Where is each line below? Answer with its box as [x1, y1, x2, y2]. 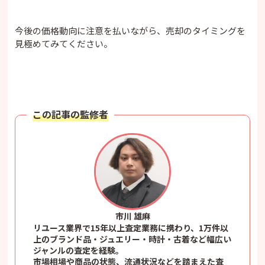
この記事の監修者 [33, 106, 109, 121]
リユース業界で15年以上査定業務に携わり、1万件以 [33, 221, 229, 234]
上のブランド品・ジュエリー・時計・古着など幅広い [33, 232, 232, 245]
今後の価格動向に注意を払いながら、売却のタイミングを [15, 24, 246, 37]
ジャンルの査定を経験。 [33, 244, 124, 256]
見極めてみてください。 [15, 37, 113, 50]
